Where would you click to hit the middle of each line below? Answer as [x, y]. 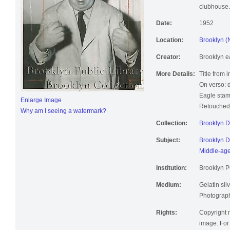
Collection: [172, 127]
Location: [170, 43]
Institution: [171, 171]
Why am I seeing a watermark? [63, 114]
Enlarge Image [41, 103]
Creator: [168, 60]
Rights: [167, 216]
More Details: [176, 77]
